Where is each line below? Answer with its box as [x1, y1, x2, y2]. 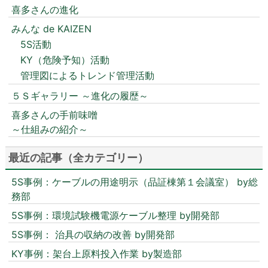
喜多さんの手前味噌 [11, 109, 98, 121]
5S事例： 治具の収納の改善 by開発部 [11, 229, 175, 241]
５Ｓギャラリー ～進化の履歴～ [11, 90, 148, 102]
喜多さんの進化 [11, 4, 78, 16]
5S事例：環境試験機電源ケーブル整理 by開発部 [11, 209, 220, 222]
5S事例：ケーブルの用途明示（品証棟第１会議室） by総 [11, 176, 258, 188]
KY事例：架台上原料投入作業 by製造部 [11, 248, 182, 260]
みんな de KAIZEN [11, 23, 92, 35]
